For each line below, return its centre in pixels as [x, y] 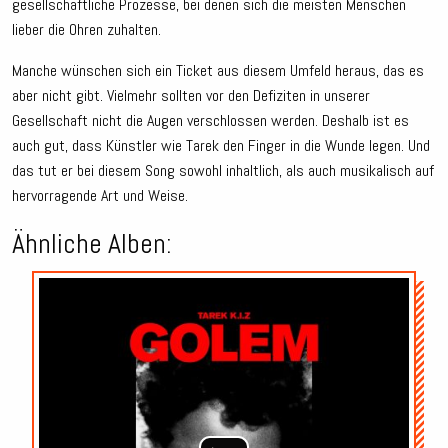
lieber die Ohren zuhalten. [86, 30]
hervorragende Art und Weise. [100, 196]
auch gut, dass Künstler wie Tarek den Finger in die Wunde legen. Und [221, 146]
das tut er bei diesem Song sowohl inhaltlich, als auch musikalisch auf [223, 171]
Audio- [426, 287]
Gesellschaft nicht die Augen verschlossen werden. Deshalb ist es [210, 121]
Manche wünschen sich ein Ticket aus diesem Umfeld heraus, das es [218, 71]
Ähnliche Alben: [92, 244]
